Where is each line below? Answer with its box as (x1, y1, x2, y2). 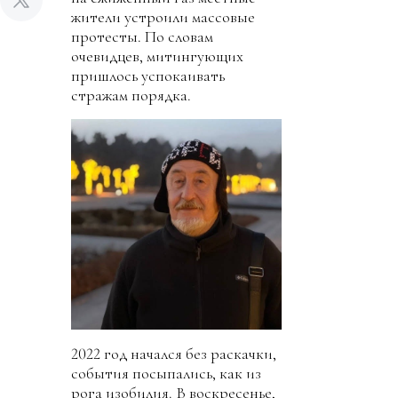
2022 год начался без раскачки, (71, 344, 276, 363)
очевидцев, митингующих (71, 46, 243, 66)
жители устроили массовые (71, 7, 255, 27)
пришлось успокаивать (71, 66, 225, 85)
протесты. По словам (71, 27, 213, 46)
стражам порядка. (71, 85, 191, 105)
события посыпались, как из (71, 363, 261, 383)
